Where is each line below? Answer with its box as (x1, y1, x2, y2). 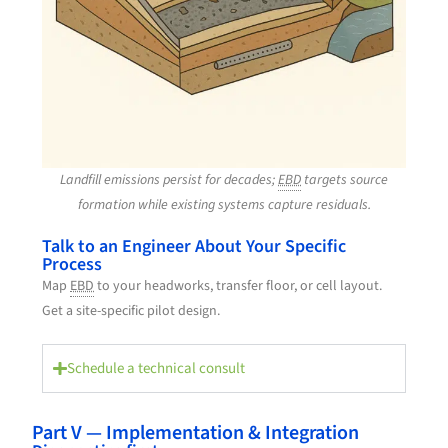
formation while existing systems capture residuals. (77, 194, 371, 215)
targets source (301, 169, 388, 190)
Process (42, 251, 103, 277)
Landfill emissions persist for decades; (60, 169, 278, 190)
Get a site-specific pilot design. (42, 300, 221, 321)
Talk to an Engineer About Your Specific (42, 233, 347, 259)
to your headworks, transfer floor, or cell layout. (94, 275, 383, 296)
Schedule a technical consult (66, 357, 245, 379)
